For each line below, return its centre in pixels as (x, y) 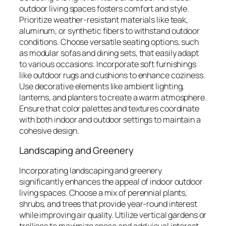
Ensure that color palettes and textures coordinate (109, 108)
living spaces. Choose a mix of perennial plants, (103, 192)
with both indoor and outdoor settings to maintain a (110, 119)
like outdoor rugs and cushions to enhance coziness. (112, 75)
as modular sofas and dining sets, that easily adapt (109, 53)
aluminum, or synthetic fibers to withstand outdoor (109, 31)
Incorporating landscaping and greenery (91, 170)
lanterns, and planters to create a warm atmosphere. (113, 97)
